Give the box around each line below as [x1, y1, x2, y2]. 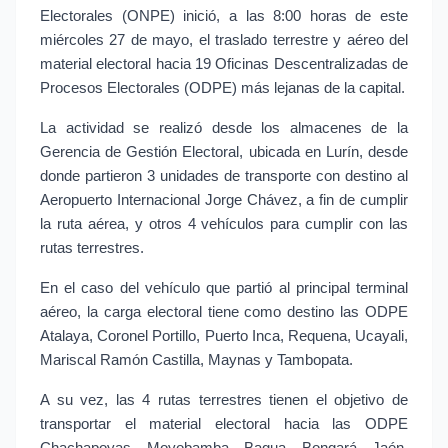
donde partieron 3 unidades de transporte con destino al [40, 168, 408, 184]
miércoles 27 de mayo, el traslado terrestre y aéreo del [40, 32, 408, 48]
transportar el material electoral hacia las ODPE [40, 416, 408, 432]
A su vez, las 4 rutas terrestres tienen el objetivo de [40, 392, 408, 408]
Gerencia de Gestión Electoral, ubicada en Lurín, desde [40, 144, 408, 160]
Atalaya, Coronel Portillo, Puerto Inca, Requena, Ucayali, [40, 328, 408, 344]
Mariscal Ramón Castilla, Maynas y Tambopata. [40, 352, 353, 368]
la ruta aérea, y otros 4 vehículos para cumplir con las [40, 216, 408, 232]
